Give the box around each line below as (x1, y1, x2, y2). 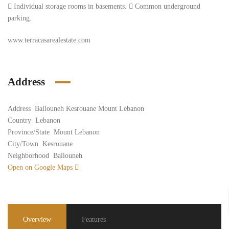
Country (8, 117, 31, 124)
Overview (23, 216, 51, 223)
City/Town (8, 140, 38, 148)
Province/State (8, 128, 50, 136)
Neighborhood (8, 152, 49, 159)
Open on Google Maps (8, 164, 75, 171)
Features (82, 216, 106, 223)
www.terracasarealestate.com (8, 36, 90, 44)
